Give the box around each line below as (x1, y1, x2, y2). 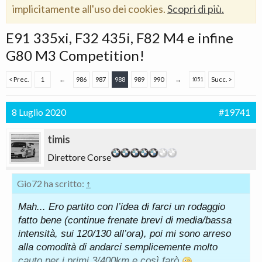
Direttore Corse (47, 151, 111, 163)
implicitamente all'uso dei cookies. (12, 2, 167, 15)
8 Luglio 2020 (12, 106, 66, 118)
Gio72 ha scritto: (17, 178, 86, 189)
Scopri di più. (167, 2, 224, 15)
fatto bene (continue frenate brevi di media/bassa (18, 215, 232, 226)
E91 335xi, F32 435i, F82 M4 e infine (6, 29, 233, 46)
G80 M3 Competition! (6, 47, 144, 64)
